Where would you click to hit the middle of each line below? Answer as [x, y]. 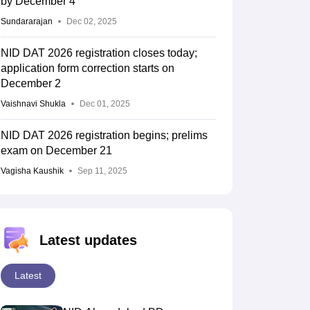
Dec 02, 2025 [91, 22]
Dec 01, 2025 [104, 104]
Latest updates [88, 240]
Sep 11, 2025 [102, 171]
